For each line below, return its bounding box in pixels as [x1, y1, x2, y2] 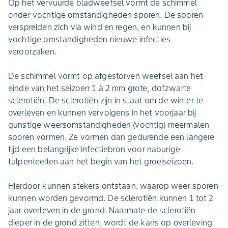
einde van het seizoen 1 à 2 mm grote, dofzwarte [8, 83, 191, 93]
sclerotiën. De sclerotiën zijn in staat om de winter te [8, 95, 204, 105]
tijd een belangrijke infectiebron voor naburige [8, 144, 181, 154]
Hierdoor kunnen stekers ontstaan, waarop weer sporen [8, 181, 218, 191]
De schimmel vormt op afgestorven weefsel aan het [8, 71, 204, 81]
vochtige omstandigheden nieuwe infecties [8, 34, 170, 44]
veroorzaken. [8, 46, 56, 56]
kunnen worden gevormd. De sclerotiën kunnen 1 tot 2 [8, 193, 214, 203]
